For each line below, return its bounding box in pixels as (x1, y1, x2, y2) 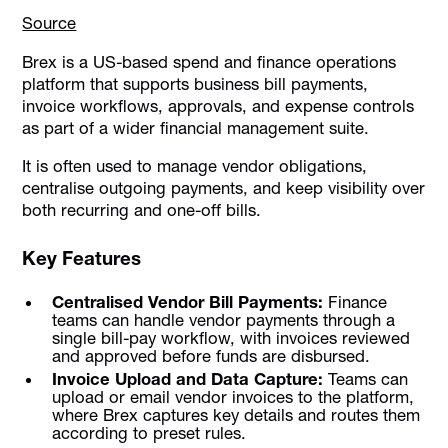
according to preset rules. (51, 422, 246, 443)
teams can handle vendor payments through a (51, 310, 395, 331)
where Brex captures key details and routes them (51, 404, 420, 425)
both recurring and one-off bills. (22, 200, 262, 221)
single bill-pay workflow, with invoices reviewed (51, 328, 410, 349)
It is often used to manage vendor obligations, (22, 156, 368, 177)
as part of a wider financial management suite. (22, 117, 370, 138)
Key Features (22, 247, 142, 271)
